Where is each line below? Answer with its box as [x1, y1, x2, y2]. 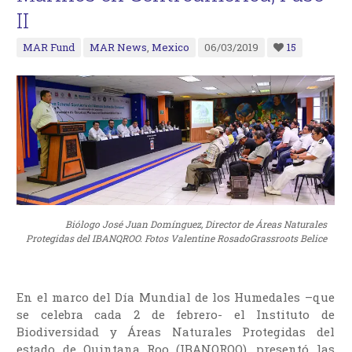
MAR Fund [23, 40, 75, 54]
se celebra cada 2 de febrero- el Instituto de [16, 306, 335, 323]
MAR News [90, 40, 148, 54]
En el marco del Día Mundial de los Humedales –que [16, 289, 335, 306]
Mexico [152, 40, 190, 54]
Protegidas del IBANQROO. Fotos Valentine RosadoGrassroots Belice [25, 232, 327, 245]
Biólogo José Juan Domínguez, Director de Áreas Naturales [64, 218, 327, 231]
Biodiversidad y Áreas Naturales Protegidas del [16, 324, 335, 340]
